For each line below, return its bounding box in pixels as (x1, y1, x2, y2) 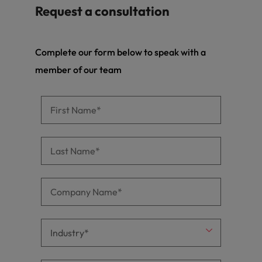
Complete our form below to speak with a (35, 46, 206, 58)
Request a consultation (35, 2, 170, 19)
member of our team (35, 63, 122, 75)
